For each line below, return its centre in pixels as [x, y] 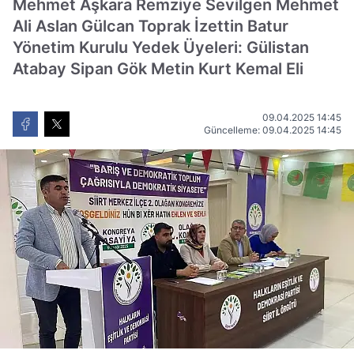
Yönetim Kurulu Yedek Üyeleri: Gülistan [161, 47]
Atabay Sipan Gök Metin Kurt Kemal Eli [158, 69]
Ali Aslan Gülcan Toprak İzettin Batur [151, 26]
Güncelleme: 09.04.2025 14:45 [273, 130]
